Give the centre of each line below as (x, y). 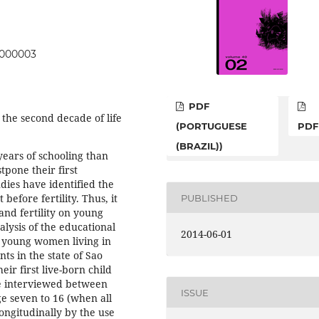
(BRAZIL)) (200, 146)
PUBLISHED (210, 198)
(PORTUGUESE (212, 126)
